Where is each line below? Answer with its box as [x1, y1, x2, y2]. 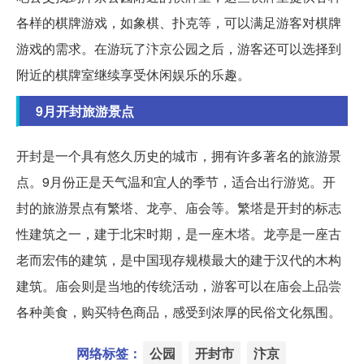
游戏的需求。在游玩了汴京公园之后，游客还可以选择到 [16, 39, 341, 58]
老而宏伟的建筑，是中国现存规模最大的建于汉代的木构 [16, 250, 341, 270]
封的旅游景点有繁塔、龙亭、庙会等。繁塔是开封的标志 [16, 198, 341, 218]
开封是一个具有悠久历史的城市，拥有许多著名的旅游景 [16, 146, 341, 166]
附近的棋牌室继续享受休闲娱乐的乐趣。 [16, 65, 250, 84]
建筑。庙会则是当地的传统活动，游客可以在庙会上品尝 [16, 276, 341, 296]
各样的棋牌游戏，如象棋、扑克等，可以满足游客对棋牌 [16, 13, 341, 32]
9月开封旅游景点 [36, 102, 134, 121]
